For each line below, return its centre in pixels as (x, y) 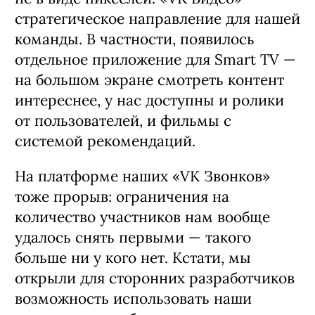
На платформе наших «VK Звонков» (142, 176)
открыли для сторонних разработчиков (155, 278)
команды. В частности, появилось (135, 39)
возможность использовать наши (133, 298)
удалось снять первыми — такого (133, 237)
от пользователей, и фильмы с (123, 120)
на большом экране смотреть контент (149, 79)
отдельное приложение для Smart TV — (155, 59)
